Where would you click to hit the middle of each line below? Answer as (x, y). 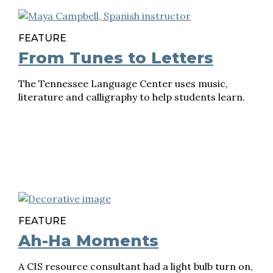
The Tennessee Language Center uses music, (123, 83)
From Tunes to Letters (116, 58)
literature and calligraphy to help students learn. (132, 97)
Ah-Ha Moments (88, 241)
